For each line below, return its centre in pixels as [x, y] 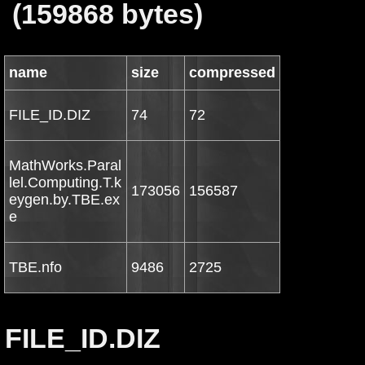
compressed [232, 73]
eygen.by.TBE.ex [64, 200]
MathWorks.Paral [65, 165]
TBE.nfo [35, 267]
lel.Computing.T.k [65, 182]
